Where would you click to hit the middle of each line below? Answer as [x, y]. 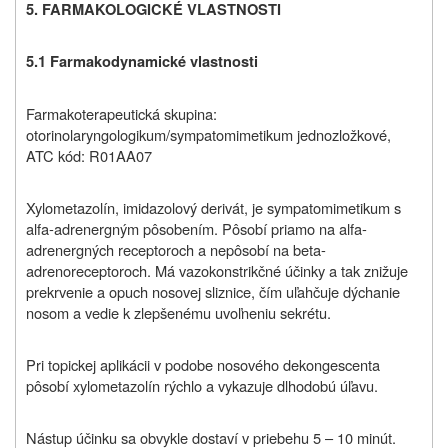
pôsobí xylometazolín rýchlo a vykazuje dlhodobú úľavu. [202, 386]
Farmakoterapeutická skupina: [121, 114]
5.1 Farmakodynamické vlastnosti [142, 62]
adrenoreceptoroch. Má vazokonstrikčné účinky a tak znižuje [217, 271]
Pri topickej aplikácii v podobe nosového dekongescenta [203, 365]
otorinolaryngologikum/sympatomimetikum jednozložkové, [208, 135]
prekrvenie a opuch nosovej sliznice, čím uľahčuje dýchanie [213, 292]
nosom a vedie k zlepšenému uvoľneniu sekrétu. [178, 313]
